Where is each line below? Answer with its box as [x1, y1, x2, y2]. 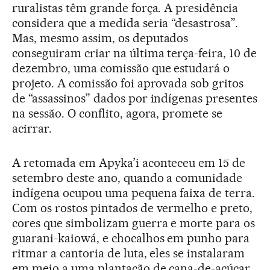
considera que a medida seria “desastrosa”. [12, 15, 239, 30]
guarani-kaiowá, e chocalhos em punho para [12, 230, 250, 245]
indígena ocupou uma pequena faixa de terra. [12, 185, 256, 200]
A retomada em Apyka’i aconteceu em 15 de [12, 155, 246, 170]
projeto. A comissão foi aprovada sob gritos [12, 75, 244, 90]
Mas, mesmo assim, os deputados [12, 30, 189, 45]
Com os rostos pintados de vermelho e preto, [12, 200, 253, 215]
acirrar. [12, 121, 52, 136]
